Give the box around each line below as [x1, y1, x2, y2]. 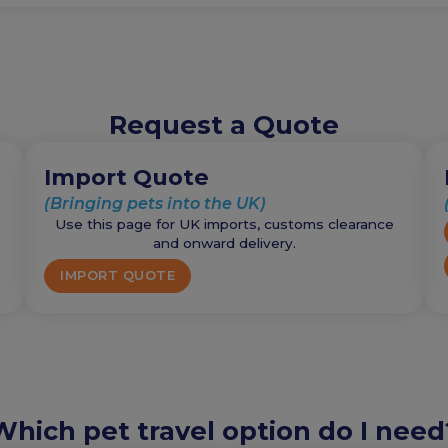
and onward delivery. [152, 234, 296, 251]
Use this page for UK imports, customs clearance [54, 215, 394, 232]
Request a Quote [109, 108, 339, 140]
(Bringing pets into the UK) [44, 193, 266, 213]
